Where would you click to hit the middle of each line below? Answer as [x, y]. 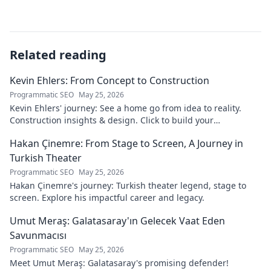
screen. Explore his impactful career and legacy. [107, 198]
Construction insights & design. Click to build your [112, 120]
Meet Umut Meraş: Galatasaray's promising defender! [119, 263]
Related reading [58, 55]
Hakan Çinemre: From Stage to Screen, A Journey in [126, 143]
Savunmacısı [38, 235]
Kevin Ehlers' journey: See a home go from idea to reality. [126, 108]
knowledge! [33, 132]
